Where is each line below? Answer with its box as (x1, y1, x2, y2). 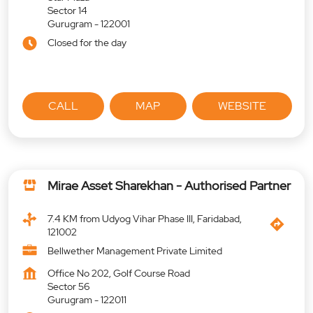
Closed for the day (48, 36, 126, 50)
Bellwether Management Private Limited (48, 245, 222, 258)
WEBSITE (217, 99, 266, 114)
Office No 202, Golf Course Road (48, 267, 190, 280)
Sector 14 (48, 4, 87, 17)
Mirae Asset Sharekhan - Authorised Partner (48, 177, 291, 194)
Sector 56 (48, 280, 90, 293)
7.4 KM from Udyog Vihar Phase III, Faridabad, (48, 212, 242, 226)
